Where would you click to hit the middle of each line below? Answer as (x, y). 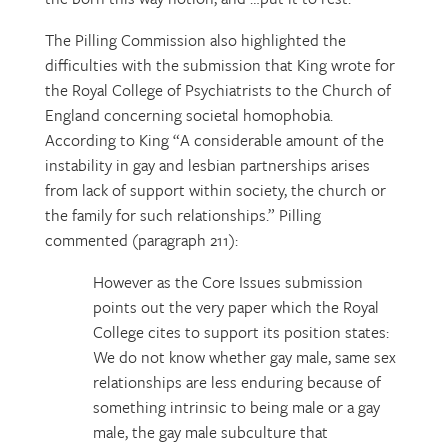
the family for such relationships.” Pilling (182, 215)
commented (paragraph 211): (141, 240)
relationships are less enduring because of (236, 382)
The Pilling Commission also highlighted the (195, 40)
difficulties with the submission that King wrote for (219, 65)
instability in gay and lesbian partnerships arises (207, 165)
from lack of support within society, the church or (215, 190)
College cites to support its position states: (240, 332)
